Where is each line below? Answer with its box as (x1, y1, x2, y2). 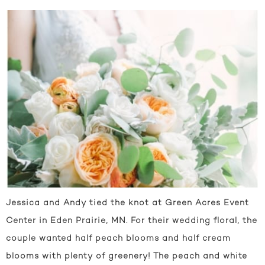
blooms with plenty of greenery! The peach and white (6, 251, 247, 261)
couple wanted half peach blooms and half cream (6, 234, 231, 243)
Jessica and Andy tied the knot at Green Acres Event (6, 198, 249, 208)
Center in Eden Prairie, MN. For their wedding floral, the (6, 216, 257, 225)
